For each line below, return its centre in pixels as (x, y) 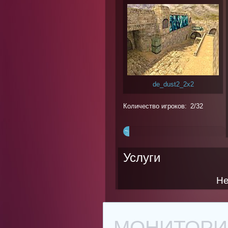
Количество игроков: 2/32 (163, 106)
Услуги (142, 158)
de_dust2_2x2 (173, 84)
